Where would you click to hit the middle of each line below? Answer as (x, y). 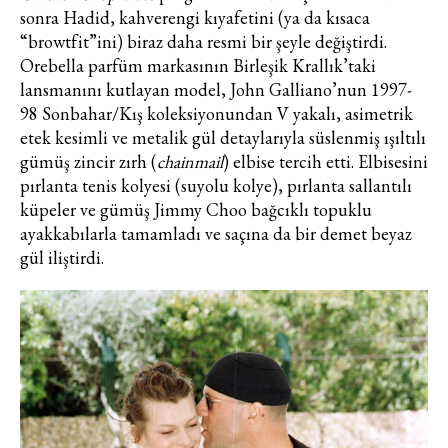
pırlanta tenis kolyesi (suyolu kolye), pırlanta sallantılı (216, 186)
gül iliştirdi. (62, 258)
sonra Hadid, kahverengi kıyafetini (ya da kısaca (195, 18)
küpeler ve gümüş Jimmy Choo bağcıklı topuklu (196, 210)
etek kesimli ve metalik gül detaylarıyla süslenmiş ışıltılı (223, 138)
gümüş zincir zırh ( (88, 162)
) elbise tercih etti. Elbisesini (325, 162)
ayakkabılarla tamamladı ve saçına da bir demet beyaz (216, 234)
